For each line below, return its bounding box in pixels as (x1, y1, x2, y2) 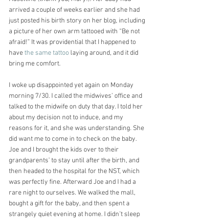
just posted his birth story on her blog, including (9, 16, 147, 25)
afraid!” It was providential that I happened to (9, 38, 137, 46)
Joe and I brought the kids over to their (9, 145, 120, 154)
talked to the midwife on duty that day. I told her (9, 102, 144, 111)
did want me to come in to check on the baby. (9, 134, 138, 143)
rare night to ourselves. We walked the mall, (9, 188, 137, 197)
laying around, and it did (70, 48, 140, 57)
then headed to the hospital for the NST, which (9, 167, 141, 175)
